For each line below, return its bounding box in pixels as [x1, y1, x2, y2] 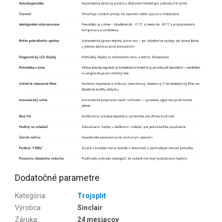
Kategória [15, 192, 45, 200]
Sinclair [77, 204, 103, 212]
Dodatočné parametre [15, 172, 100, 183]
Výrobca [15, 204, 41, 212]
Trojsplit [77, 192, 106, 200]
